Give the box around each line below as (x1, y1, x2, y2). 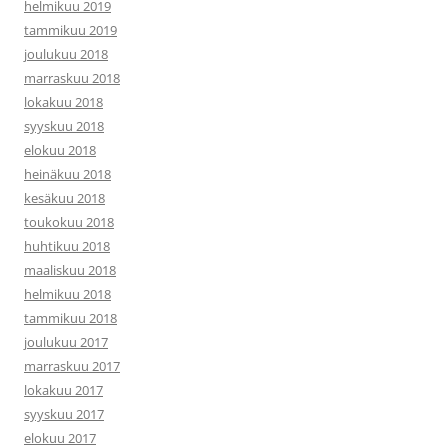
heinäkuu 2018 (24, 165, 111, 183)
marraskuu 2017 (24, 357, 120, 375)
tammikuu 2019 (24, 21, 117, 39)
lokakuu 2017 (24, 381, 103, 399)
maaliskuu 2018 (24, 261, 116, 279)
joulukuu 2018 (24, 45, 108, 63)
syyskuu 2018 (24, 117, 104, 135)
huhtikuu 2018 (24, 237, 110, 255)
